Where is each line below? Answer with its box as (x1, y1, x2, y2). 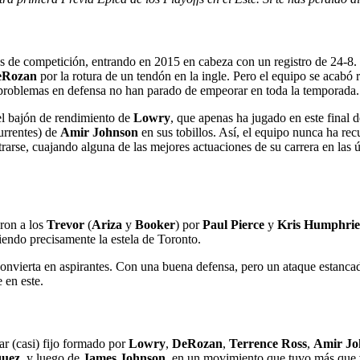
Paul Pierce (199, 217, 264, 231)
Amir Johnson (60, 125, 138, 140)
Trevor (47, 217, 84, 231)
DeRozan (172, 337, 223, 351)
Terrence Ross (229, 337, 307, 351)
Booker (135, 217, 175, 231)
